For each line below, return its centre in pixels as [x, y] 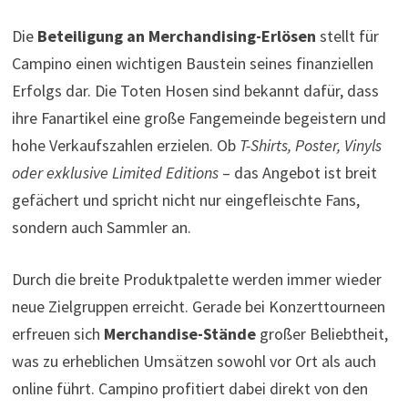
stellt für [347, 36]
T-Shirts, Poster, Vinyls [310, 145]
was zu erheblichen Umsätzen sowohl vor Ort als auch [194, 361]
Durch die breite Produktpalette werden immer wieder [196, 279]
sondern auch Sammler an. [101, 227]
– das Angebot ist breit [297, 172]
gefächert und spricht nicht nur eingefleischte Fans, [185, 199]
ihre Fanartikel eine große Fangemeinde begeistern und [199, 117]
